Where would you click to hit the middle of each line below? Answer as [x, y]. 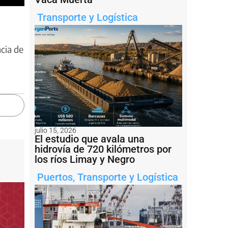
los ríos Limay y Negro [85, 159]
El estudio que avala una [90, 139]
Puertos [55, 177]
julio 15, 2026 [55, 130]
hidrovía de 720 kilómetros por [103, 149]
